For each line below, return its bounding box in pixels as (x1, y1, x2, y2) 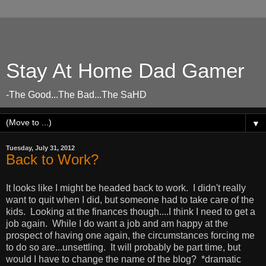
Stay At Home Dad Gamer (6, 59, 245, 82)
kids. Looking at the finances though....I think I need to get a (6, 206, 255, 217)
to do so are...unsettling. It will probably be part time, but (6, 242, 240, 252)
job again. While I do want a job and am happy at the (6, 218, 228, 229)
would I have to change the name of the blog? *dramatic (6, 254, 241, 264)
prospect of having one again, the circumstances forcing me (6, 230, 255, 240)
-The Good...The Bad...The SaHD (6, 90, 147, 100)
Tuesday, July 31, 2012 (6, 144, 75, 151)
